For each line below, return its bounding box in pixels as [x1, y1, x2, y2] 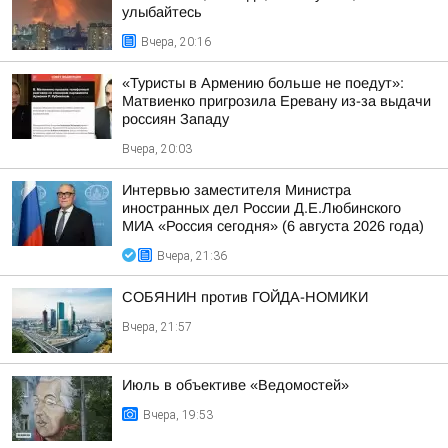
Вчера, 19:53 [143, 408, 213, 422]
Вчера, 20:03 [122, 142, 192, 156]
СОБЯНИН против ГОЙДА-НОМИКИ [122, 289, 368, 305]
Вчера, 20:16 [141, 35, 211, 49]
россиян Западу [122, 111, 229, 127]
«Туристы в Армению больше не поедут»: [122, 75, 404, 91]
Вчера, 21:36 [157, 249, 227, 263]
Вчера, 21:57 [122, 320, 192, 334]
